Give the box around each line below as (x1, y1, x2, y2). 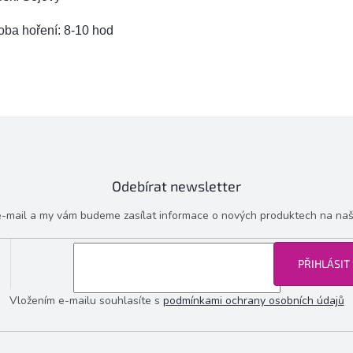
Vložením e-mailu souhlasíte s (9, 292, 163, 308)
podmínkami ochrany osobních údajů (162, 292, 344, 308)
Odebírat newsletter (112, 177, 241, 195)
